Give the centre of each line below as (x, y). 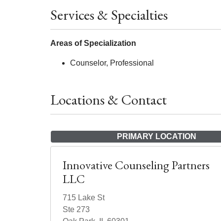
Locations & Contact (109, 100)
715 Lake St (84, 198)
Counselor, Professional (112, 63)
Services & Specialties (109, 15)
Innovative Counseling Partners (136, 165)
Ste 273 (76, 209)
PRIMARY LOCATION (156, 136)
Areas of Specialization (93, 43)
